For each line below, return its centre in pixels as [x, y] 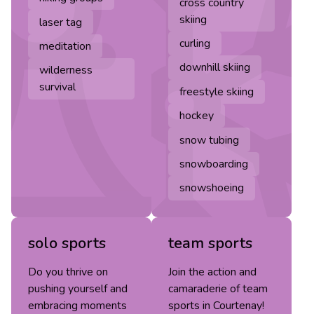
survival [57, 87]
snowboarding [214, 164]
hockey [197, 116]
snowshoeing [212, 188]
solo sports [67, 243]
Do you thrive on [68, 272]
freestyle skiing [217, 91]
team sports [210, 243]
